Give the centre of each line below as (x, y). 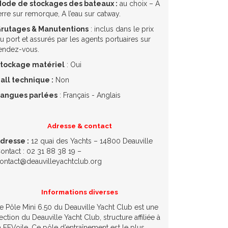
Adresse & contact (79, 125)
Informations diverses (79, 192)
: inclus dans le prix (121, 29)
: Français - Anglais (89, 95)
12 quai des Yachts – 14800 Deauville (91, 141)
